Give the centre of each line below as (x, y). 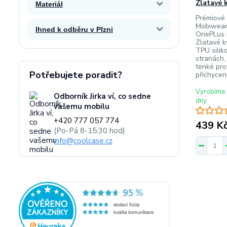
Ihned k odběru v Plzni (74, 29)
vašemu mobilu (82, 106)
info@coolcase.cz (83, 141)
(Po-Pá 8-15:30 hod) (89, 131)
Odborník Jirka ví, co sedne (102, 96)
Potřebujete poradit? (76, 75)
